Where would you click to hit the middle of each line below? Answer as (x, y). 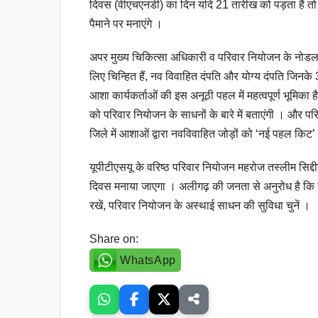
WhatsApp (148, 261)
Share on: (114, 239)
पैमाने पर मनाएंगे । (126, 24)
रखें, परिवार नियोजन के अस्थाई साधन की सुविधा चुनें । (200, 206)
